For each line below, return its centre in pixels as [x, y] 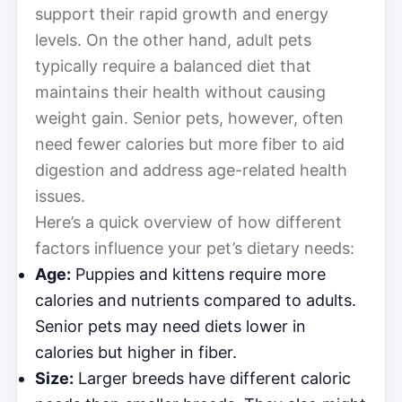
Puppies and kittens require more [198, 274]
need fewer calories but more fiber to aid [190, 144]
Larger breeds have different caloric [212, 378]
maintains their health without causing [180, 92]
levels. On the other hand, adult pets [173, 39]
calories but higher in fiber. [136, 352]
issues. [60, 196]
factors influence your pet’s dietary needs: [195, 248]
